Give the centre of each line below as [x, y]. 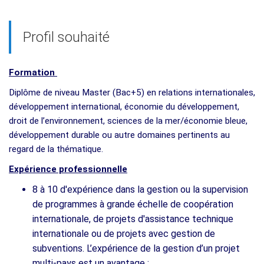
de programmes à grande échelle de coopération [133, 204]
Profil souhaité [66, 37]
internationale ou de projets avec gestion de [124, 233]
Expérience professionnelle [68, 169]
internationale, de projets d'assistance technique [133, 219]
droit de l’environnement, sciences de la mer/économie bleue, [128, 121]
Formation [33, 72]
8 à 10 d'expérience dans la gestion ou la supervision [140, 189]
